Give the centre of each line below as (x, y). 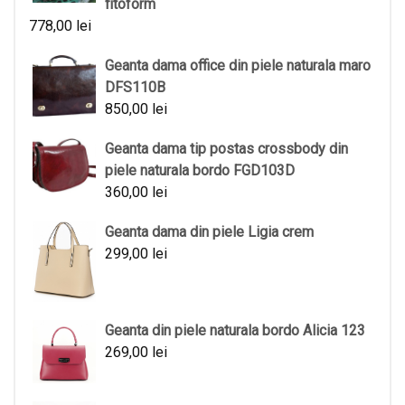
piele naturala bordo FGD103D (200, 171)
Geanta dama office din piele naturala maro (238, 66)
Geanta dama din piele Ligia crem (209, 232)
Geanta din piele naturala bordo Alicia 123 (235, 330)
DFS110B (135, 88)
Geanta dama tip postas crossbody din (226, 149)
